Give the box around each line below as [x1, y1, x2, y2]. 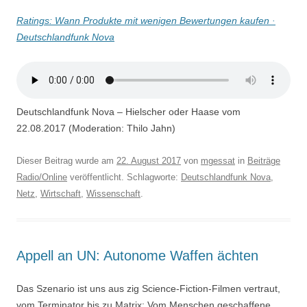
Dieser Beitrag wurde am [16, 156, 116, 167]
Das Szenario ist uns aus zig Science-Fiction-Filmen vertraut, [16, 282, 280, 294]
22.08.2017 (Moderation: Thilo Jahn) [16, 123, 175, 134]
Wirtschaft [40, 188, 81, 199]
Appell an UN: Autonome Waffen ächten [16, 247, 258, 263]
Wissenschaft [86, 188, 140, 199]
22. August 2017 [116, 156, 181, 167]
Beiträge [247, 156, 280, 167]
